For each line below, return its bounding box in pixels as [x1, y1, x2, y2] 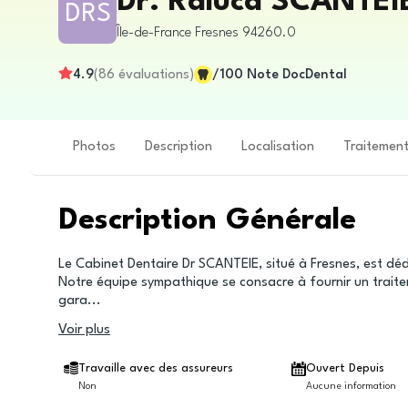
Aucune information [306, 382, 397, 392]
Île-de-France [117, 25, 191, 40]
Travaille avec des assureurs [78, 362, 234, 374]
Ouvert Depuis [306, 362, 385, 374]
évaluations [118, 67, 189, 82]
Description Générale [58, 206, 356, 236]
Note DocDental [247, 67, 347, 82]
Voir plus [58, 323, 110, 337]
